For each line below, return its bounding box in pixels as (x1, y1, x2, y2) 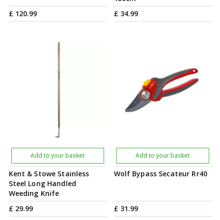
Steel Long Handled (8, 179, 77, 188)
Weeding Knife (8, 189, 59, 198)
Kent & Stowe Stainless (8, 169, 89, 178)
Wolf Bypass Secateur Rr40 (113, 169, 207, 178)
